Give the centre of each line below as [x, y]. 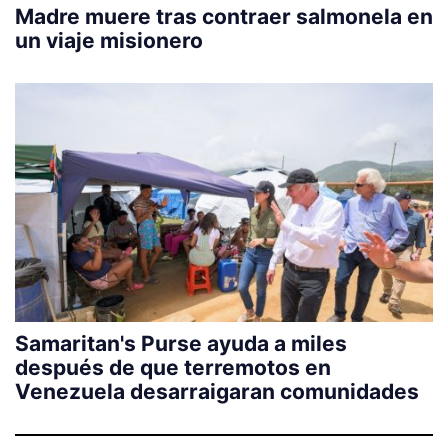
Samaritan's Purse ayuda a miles [181, 343]
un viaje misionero [109, 41]
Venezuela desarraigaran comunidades [217, 391]
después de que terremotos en [173, 367]
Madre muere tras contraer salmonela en [224, 17]
